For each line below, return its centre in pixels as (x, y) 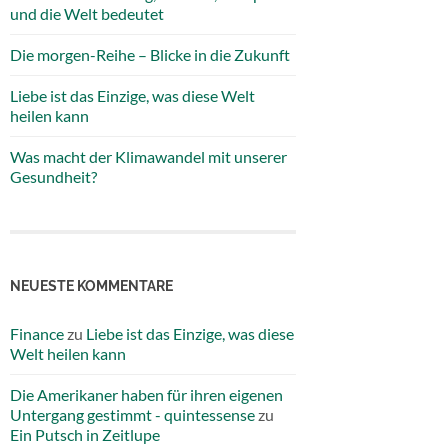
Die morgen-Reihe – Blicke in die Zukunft (150, 54)
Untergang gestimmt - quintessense (132, 414)
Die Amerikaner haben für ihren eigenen (146, 394)
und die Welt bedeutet (87, 13)
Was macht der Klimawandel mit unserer (148, 156)
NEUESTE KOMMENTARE (91, 285)
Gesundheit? (53, 176)
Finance (37, 333)
